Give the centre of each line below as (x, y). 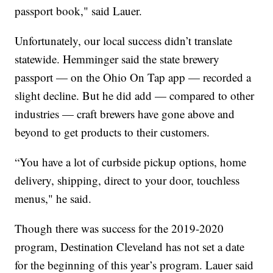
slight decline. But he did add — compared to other (135, 95)
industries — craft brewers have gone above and (125, 113)
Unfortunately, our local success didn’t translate (124, 40)
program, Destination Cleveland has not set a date (130, 246)
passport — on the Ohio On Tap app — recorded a (133, 77)
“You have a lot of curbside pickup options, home (131, 161)
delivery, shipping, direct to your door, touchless (127, 180)
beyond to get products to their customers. (112, 132)
